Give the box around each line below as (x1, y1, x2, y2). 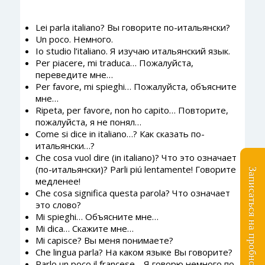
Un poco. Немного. (35, 33, 113, 45)
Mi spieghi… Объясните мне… (35, 211, 159, 222)
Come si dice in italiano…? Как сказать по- (35, 128, 205, 140)
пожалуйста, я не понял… (35, 116, 141, 128)
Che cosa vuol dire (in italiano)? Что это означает (35, 151, 237, 163)
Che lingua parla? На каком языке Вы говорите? (35, 246, 232, 258)
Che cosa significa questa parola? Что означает (35, 187, 230, 199)
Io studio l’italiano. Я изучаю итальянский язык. (35, 45, 230, 57)
